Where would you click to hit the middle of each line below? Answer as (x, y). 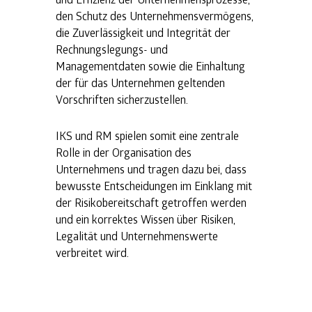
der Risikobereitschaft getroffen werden (151, 202)
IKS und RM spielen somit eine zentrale (147, 135)
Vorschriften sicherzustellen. (122, 99)
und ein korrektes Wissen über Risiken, (146, 219)
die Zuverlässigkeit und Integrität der (143, 32)
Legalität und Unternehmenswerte (137, 235)
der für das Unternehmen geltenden (140, 82)
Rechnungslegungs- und (112, 49)
